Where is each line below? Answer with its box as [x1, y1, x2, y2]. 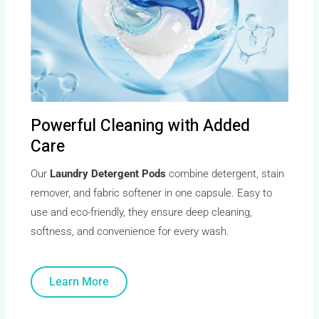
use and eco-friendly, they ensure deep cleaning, [31, 206, 253, 219]
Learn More [49, 275, 110, 288]
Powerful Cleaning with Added [31, 114, 251, 138]
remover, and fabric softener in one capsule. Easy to [31, 187, 273, 199]
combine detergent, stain [166, 167, 285, 180]
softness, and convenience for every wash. [31, 225, 230, 238]
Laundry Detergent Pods [50, 167, 167, 180]
